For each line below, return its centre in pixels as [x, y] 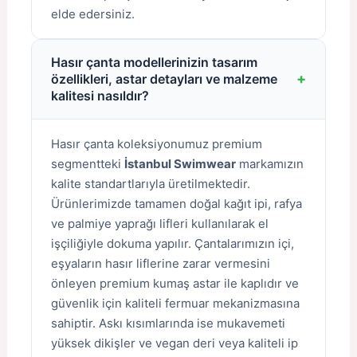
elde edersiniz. [93, 14]
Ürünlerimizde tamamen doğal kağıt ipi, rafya [177, 203]
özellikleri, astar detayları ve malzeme [164, 78]
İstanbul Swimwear [180, 163]
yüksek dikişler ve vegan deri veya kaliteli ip [175, 343]
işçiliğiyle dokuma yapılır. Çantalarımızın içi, [173, 243]
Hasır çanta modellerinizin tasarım [154, 62]
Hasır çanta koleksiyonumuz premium [157, 143]
